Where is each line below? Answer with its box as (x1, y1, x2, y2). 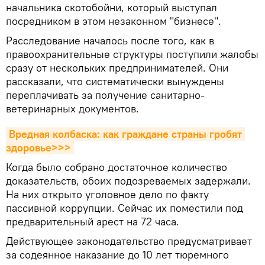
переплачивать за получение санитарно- (6, 88, 205, 102)
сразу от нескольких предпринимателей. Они (6, 61, 228, 75)
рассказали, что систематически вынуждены (6, 75, 224, 88)
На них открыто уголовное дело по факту (6, 188, 209, 201)
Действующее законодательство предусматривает (6, 234, 252, 248)
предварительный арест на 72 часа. (6, 215, 179, 228)
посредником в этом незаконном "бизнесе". (6, 14, 221, 28)
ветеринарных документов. (6, 102, 139, 115)
